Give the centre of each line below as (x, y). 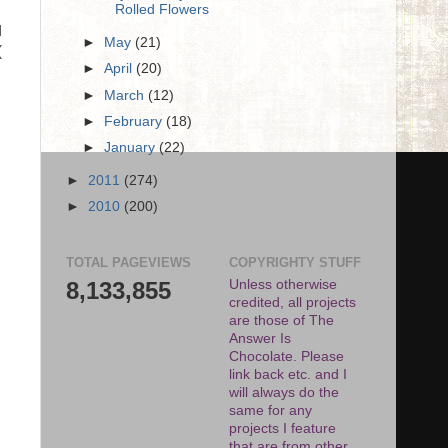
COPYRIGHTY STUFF (295, 262)
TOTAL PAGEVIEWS (128, 262)
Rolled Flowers (161, 10)
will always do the (284, 393)
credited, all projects (292, 303)
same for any (270, 411)
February (135, 121)
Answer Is (260, 339)
